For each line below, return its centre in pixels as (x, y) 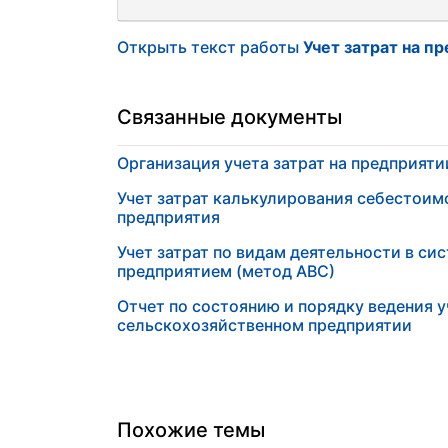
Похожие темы (191, 430)
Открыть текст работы (210, 47)
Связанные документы (229, 117)
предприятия (168, 217)
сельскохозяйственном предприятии (264, 325)
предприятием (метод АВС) (226, 271)
